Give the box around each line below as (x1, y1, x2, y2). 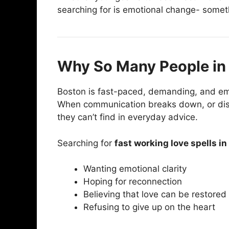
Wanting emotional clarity (83, 164, 187, 174)
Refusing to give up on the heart (83, 202, 215, 213)
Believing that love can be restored (83, 189, 226, 200)
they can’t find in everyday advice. (57, 112, 198, 123)
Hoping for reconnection (83, 176, 182, 187)
